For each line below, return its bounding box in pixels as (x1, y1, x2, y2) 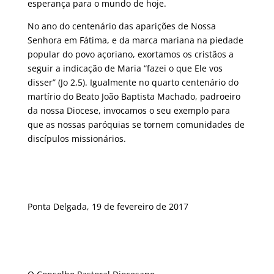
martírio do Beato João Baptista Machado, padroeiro (27, 91, 240, 102)
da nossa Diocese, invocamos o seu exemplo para (27, 105, 230, 116)
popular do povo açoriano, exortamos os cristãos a (27, 48, 234, 60)
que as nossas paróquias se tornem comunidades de (27, 119, 245, 130)
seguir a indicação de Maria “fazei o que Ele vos (27, 62, 223, 74)
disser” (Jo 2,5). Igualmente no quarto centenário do (27, 76, 239, 88)
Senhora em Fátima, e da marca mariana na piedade (27, 34, 243, 46)
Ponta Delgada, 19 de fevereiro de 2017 (27, 201, 188, 212)
